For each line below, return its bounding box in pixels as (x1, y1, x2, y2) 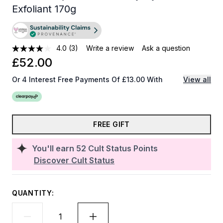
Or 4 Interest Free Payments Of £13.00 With (12, 75, 163, 84)
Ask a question (142, 44, 191, 52)
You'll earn (32, 143, 76, 153)
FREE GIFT (93, 120, 130, 128)
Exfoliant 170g (12, 3, 76, 15)
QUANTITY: (12, 189, 54, 197)
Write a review (86, 44, 134, 52)
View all (183, 75, 211, 84)
